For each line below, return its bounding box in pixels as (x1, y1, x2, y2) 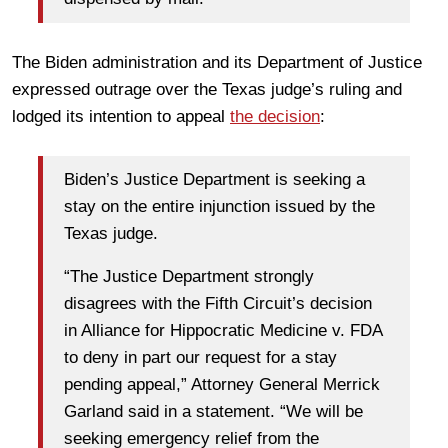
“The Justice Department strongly (64, 267, 314, 287)
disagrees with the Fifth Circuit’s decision (64, 294, 372, 314)
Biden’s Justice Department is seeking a (64, 170, 365, 190)
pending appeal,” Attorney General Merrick (64, 375, 380, 395)
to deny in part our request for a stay (64, 348, 337, 368)
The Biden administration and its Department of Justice (12, 52, 422, 72)
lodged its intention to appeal (12, 106, 230, 126)
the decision (230, 106, 320, 126)
